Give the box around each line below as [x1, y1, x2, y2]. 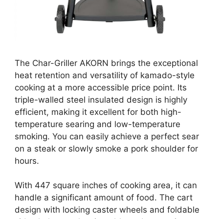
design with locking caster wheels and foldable [15, 205, 199, 215]
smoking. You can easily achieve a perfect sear [15, 131, 199, 141]
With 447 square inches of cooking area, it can [15, 180, 197, 191]
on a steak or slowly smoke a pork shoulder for [15, 143, 198, 153]
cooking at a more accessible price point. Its [15, 82, 187, 92]
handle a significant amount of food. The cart [15, 193, 193, 203]
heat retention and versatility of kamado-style [15, 70, 195, 80]
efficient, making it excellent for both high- [15, 107, 181, 117]
